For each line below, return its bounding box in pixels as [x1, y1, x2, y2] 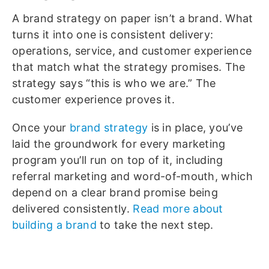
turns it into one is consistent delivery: [12, 28, 214, 41]
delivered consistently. [12, 202, 133, 216]
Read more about [133, 202, 223, 216]
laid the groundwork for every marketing [12, 138, 226, 151]
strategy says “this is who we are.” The [12, 77, 216, 90]
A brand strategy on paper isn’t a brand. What [12, 12, 253, 25]
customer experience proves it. [12, 93, 175, 106]
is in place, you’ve [148, 121, 243, 134]
